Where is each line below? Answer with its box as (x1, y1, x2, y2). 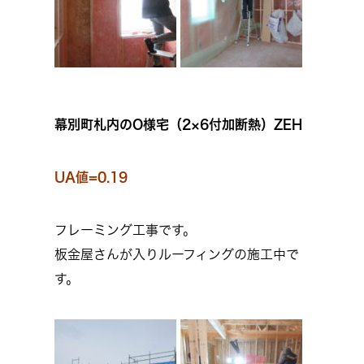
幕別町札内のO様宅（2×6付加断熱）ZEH (54, 118, 302, 131)
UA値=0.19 (54, 171, 128, 184)
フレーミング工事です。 (54, 223, 196, 236)
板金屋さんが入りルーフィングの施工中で (54, 248, 299, 261)
